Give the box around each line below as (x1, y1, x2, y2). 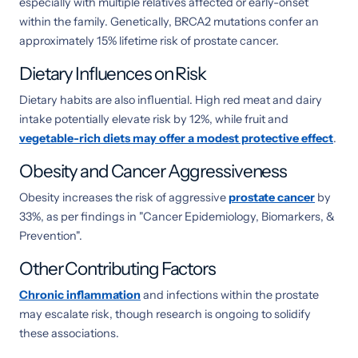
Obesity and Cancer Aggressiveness (19, 159, 288, 182)
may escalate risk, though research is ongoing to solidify (19, 306, 311, 321)
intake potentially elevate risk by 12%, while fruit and (19, 111, 288, 126)
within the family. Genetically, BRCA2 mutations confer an (19, 14, 319, 29)
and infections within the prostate (141, 287, 319, 302)
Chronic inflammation (19, 287, 141, 302)
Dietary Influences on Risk (19, 62, 206, 85)
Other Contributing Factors (19, 257, 216, 280)
